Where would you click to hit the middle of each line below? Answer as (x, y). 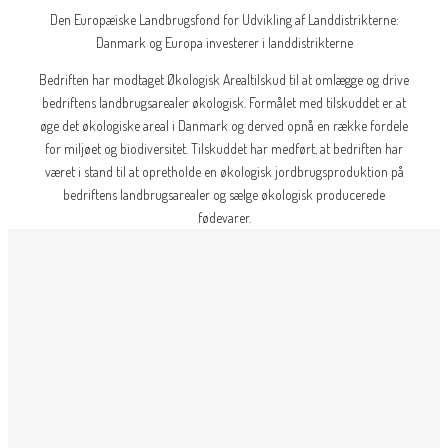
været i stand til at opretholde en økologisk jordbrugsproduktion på (224, 172)
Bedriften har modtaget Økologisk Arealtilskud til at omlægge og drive (224, 80)
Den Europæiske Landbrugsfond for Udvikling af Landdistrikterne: (224, 20)
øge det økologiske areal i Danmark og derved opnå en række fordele (224, 126)
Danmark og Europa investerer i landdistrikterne (224, 43)
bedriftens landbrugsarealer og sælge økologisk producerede (224, 195)
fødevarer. (224, 218)
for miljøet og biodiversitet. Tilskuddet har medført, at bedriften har (224, 149)
